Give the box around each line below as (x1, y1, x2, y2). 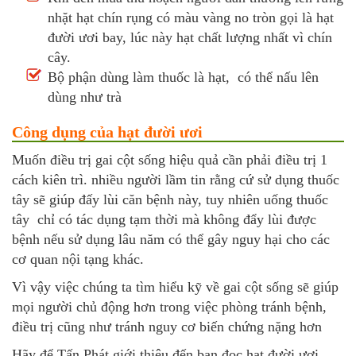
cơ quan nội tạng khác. (12, 251, 144, 268)
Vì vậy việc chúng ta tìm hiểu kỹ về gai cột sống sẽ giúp (12, 279, 339, 296)
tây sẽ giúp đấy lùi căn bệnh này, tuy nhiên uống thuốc (12, 192, 328, 208)
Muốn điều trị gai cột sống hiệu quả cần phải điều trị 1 (12, 152, 327, 168)
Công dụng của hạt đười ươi (12, 123, 203, 141)
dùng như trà (48, 89, 122, 106)
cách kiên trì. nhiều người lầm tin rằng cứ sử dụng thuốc (12, 172, 339, 188)
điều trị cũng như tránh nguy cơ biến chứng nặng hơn (12, 319, 322, 335)
